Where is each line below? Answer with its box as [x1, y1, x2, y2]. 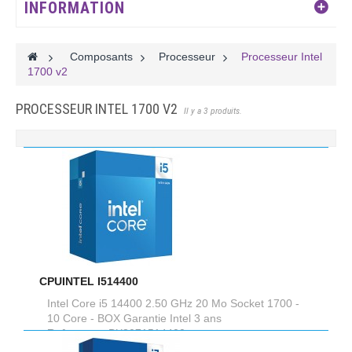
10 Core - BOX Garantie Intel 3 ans [47, 312, 222, 325]
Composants [70, 50, 133, 63]
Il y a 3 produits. [184, 105, 242, 116]
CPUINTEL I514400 [39, 275, 138, 288]
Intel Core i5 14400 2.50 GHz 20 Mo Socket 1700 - [47, 297, 299, 310]
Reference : [47, 327, 108, 340]
